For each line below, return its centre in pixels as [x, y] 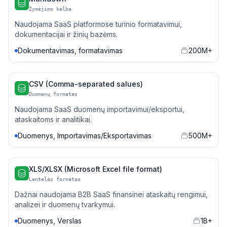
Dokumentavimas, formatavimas [70, 50]
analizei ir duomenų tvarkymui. [65, 204]
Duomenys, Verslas [50, 221]
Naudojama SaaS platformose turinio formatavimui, [98, 24]
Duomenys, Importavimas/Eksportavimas [85, 136]
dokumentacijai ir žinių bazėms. [66, 34]
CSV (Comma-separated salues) [86, 84]
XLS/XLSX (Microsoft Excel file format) [96, 169]
